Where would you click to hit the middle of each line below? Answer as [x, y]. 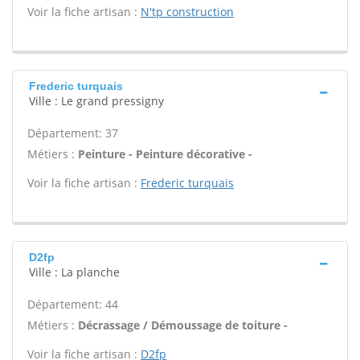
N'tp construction [187, 12]
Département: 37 [73, 133]
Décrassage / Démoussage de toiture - [183, 325]
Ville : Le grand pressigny [96, 101]
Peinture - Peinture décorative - [165, 154]
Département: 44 [73, 304]
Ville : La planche [74, 272]
